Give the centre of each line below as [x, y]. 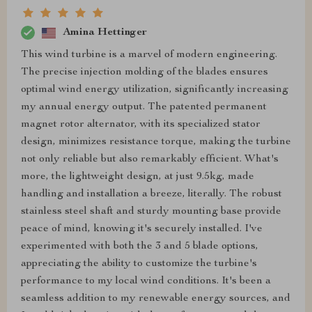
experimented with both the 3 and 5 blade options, [140, 247]
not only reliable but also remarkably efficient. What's [150, 160]
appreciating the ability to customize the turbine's [139, 264]
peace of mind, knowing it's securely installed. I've [142, 229]
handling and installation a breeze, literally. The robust [151, 195]
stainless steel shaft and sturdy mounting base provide [151, 212]
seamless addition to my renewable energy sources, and [156, 299]
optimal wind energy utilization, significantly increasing [155, 90]
